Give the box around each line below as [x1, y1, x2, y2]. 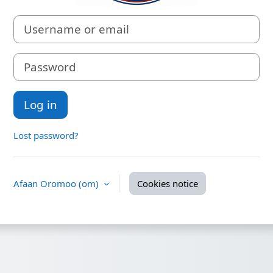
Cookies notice [137, 177, 198, 190]
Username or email [13, 15, 93, 27]
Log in [24, 97, 57, 113]
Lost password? [13, 129, 79, 142]
